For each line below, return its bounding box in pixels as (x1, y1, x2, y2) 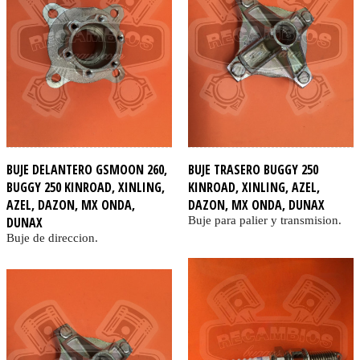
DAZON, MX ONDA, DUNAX (187, 196, 325, 215)
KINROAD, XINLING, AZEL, (187, 178, 320, 197)
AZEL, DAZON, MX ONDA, (6, 196, 135, 215)
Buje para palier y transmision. (187, 214, 342, 227)
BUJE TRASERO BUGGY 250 (187, 161, 318, 179)
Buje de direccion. (6, 231, 98, 245)
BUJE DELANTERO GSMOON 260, (6, 161, 167, 179)
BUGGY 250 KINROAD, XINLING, (6, 178, 165, 197)
